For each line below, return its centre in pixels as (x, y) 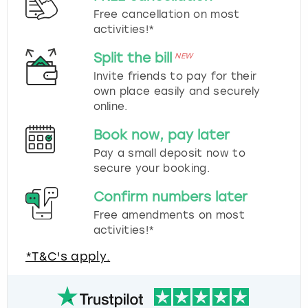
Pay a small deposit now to (169, 153)
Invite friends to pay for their (175, 76)
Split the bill (132, 58)
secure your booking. (151, 168)
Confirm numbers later (170, 197)
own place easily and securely (177, 91)
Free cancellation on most (166, 14)
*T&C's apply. (68, 256)
